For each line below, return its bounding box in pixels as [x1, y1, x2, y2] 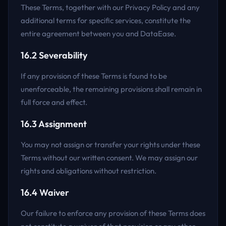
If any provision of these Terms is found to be [21, 71, 167, 81]
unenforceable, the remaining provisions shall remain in [21, 84, 202, 94]
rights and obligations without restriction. [21, 166, 156, 176]
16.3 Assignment [21, 118, 87, 130]
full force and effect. [21, 97, 87, 107]
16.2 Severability [21, 49, 87, 61]
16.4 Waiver [21, 187, 69, 198]
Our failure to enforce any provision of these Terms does [21, 208, 205, 218]
